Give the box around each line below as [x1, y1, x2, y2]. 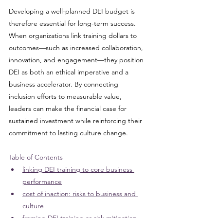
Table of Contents [9, 153, 63, 162]
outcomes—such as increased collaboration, [9, 43, 145, 52]
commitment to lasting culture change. [9, 128, 128, 137]
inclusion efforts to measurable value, [9, 92, 124, 101]
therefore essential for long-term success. [9, 19, 138, 28]
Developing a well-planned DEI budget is [9, 7, 137, 16]
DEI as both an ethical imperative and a [9, 68, 130, 76]
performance [22, 177, 62, 186]
